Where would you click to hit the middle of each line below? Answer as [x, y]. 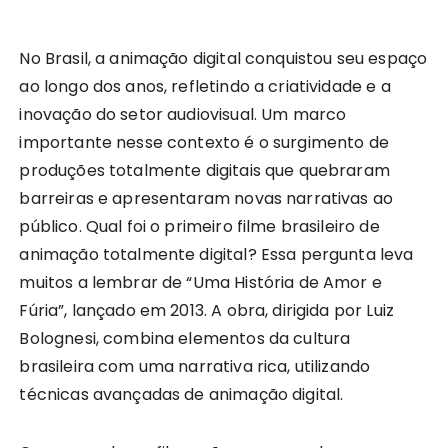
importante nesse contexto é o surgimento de [204, 142]
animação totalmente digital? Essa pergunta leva [216, 254]
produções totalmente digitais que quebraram [204, 170]
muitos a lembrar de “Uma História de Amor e [200, 282]
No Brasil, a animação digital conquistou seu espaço [223, 58]
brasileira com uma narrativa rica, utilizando [195, 366]
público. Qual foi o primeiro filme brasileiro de [199, 226]
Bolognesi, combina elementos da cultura [185, 338]
